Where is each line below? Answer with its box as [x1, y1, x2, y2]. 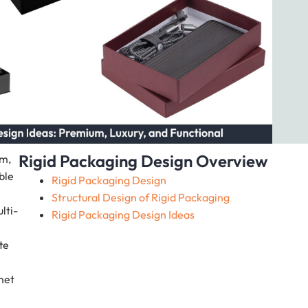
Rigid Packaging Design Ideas [51, 208, 195, 222]
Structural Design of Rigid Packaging [51, 190, 230, 205]
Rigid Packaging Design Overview [18, 151, 267, 172]
